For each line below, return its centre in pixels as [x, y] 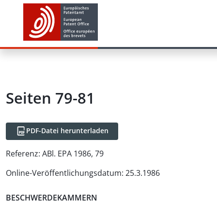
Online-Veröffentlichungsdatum [64, 173]
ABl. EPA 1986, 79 [73, 154]
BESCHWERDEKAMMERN [52, 197]
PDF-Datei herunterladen [67, 131]
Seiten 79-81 [50, 98]
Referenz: [23, 154]
